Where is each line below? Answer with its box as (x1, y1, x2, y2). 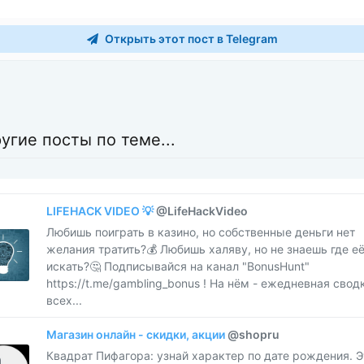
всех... (45, 293, 82, 307)
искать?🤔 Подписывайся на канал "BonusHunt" (45, 259, 310, 273)
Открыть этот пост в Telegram (102, 32, 278, 45)
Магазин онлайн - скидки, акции (45, 327, 227, 341)
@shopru (227, 327, 279, 341)
